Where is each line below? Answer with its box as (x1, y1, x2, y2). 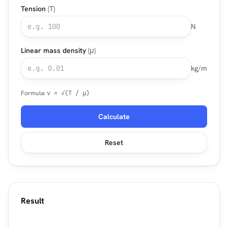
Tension (21, 4, 48, 13)
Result (21, 195, 44, 206)
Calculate (98, 112, 130, 121)
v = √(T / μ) (47, 89, 90, 97)
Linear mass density (21, 46, 88, 55)
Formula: (21, 89, 47, 97)
